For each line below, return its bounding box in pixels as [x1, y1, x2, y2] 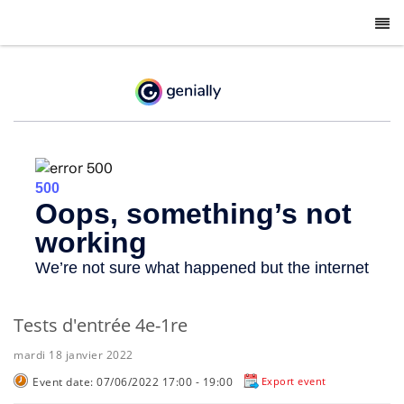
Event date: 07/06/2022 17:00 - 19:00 [32, 374, 236, 390]
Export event [261, 374, 326, 389]
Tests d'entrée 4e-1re [14, 313, 188, 338]
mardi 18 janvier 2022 [14, 347, 133, 363]
